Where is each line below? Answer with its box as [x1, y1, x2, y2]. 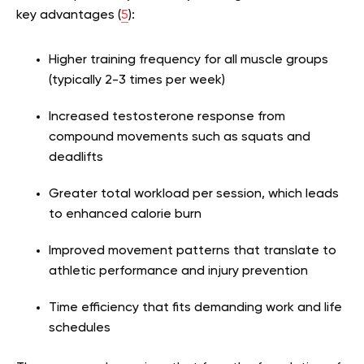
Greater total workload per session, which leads [49, 187, 339, 201]
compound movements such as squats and [49, 130, 310, 144]
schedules [49, 321, 110, 335]
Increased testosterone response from [49, 110, 285, 123]
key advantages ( [16, 8, 121, 22]
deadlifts [49, 150, 103, 164]
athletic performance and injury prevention [49, 264, 308, 278]
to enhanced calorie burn [49, 207, 201, 221]
